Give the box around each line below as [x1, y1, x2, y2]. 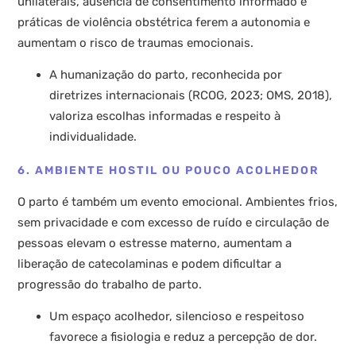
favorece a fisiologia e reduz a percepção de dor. [49, 330, 318, 345]
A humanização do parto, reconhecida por [49, 68, 283, 83]
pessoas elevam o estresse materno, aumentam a [17, 236, 292, 251]
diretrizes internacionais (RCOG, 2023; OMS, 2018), [49, 88, 333, 103]
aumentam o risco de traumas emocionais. [17, 35, 254, 50]
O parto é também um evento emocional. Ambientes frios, [17, 195, 339, 210]
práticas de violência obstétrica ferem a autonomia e [17, 14, 311, 29]
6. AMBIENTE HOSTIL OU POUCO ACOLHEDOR [17, 164, 320, 178]
